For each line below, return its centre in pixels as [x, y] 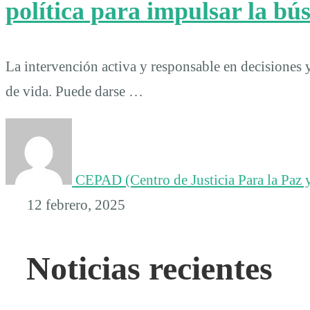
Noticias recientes [149, 268]
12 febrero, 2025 [75, 204]
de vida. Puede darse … [74, 91]
